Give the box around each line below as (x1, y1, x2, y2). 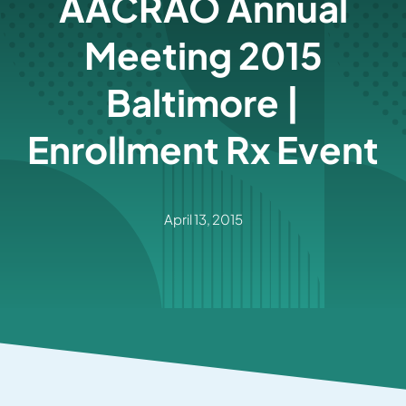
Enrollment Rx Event (27, 126, 379, 173)
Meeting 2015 (83, 32, 323, 79)
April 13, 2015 (163, 209, 243, 227)
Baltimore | (106, 79, 300, 126)
